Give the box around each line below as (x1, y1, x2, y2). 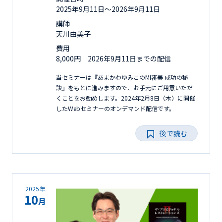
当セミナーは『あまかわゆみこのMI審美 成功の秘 (56, 72, 188, 81)
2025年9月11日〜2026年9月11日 (56, 3, 160, 14)
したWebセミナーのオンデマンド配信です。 (56, 104, 175, 112)
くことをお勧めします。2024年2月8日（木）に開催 (56, 93, 195, 102)
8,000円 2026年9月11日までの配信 (56, 53, 178, 63)
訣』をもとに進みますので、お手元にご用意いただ (56, 83, 193, 92)
